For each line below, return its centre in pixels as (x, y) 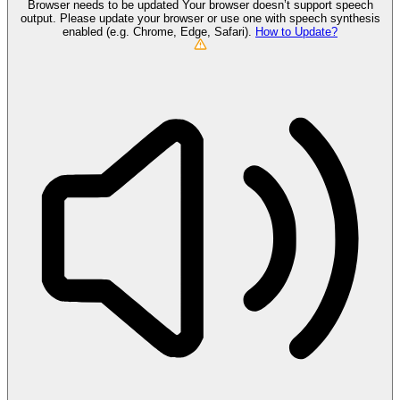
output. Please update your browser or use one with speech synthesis (200, 19)
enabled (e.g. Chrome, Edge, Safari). (159, 32)
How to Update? (296, 32)
